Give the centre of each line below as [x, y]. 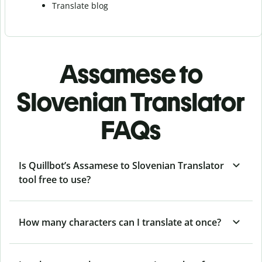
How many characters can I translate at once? [120, 222]
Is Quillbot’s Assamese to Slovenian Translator [121, 165]
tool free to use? [55, 179]
